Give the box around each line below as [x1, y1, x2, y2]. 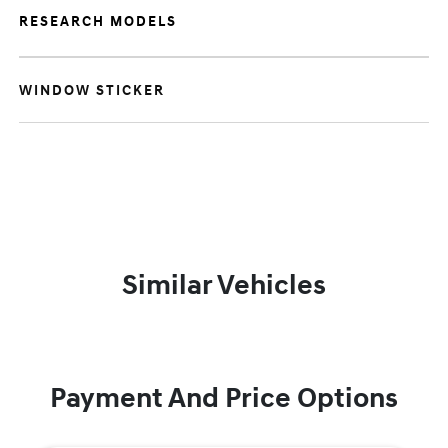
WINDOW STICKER [19, 82, 166, 99]
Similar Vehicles [122, 268, 326, 303]
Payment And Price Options [50, 381, 398, 416]
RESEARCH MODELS [19, 13, 178, 30]
